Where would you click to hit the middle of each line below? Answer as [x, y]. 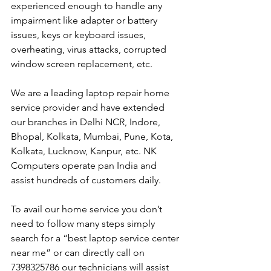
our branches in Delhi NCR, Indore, [87, 122]
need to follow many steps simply [84, 224]
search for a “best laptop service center [96, 238]
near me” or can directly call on [79, 253]
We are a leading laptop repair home [91, 93]
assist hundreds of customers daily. [86, 180]
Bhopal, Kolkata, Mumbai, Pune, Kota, [93, 137]
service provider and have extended [89, 108]
